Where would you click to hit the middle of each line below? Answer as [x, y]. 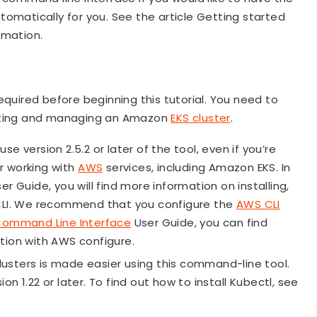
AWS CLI [258, 204]
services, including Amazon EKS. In [197, 168]
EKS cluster [201, 118]
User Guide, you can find [200, 223]
